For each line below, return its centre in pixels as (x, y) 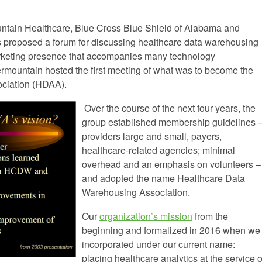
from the (210, 216)
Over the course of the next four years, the (169, 108)
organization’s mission (146, 216)
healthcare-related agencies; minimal (158, 150)
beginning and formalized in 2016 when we (171, 230)
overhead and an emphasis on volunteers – (171, 164)
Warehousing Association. (136, 192)
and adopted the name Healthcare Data (163, 178)
